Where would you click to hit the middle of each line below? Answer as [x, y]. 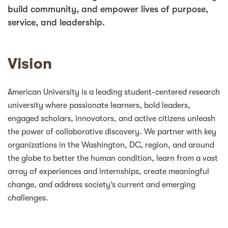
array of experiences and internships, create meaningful [108, 172]
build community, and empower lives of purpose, [108, 9]
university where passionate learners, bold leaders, [99, 106]
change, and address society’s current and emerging [102, 185]
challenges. [28, 198]
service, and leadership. [56, 23]
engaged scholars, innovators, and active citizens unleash [111, 119]
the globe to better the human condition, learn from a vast [113, 159]
